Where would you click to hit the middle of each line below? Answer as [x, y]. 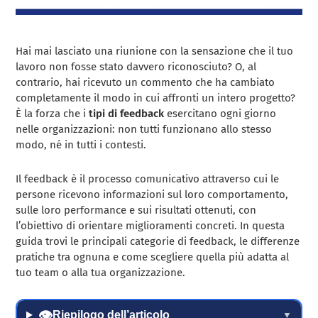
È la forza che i [53, 113]
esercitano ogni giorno [220, 113]
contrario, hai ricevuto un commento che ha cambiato [146, 82]
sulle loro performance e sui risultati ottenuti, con [136, 210]
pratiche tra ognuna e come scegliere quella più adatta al [153, 257]
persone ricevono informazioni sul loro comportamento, [152, 194]
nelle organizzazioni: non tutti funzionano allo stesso [144, 129]
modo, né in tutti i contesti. [81, 144]
